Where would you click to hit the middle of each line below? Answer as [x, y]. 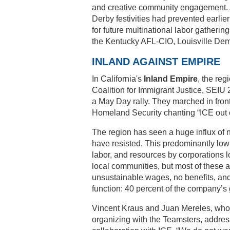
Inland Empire [171, 79]
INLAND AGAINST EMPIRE [156, 61]
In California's [118, 79]
